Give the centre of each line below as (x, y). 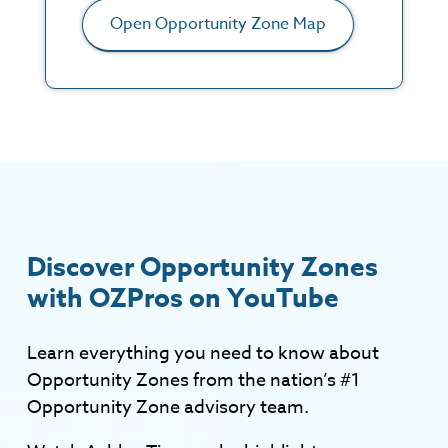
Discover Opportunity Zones (202, 266)
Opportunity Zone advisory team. (168, 407)
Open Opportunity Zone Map (217, 24)
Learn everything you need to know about (203, 353)
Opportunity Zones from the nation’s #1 (193, 380)
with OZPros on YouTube (183, 297)
